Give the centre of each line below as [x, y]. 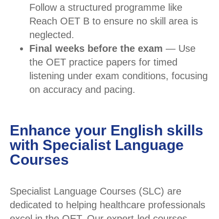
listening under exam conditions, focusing [119, 76]
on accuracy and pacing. [82, 90]
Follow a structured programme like [106, 8]
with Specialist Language [97, 145]
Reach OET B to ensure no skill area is [114, 21]
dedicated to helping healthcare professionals [108, 205]
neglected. [52, 35]
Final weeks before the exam [96, 49]
